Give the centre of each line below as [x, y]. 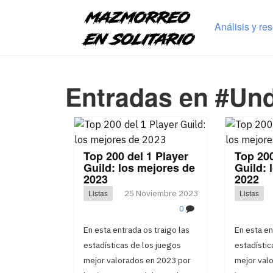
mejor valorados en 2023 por [137, 260]
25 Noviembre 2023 [161, 193]
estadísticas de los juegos [132, 245]
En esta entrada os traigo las [136, 230]
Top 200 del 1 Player [136, 156]
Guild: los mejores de [139, 168]
